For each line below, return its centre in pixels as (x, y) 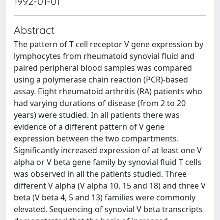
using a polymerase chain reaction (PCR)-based (101, 80)
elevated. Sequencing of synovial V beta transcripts (108, 209)
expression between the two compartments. (96, 138)
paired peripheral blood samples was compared (103, 68)
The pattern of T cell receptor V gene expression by (109, 44)
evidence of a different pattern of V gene (89, 127)
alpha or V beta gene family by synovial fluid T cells (108, 162)
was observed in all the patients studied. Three (100, 174)
